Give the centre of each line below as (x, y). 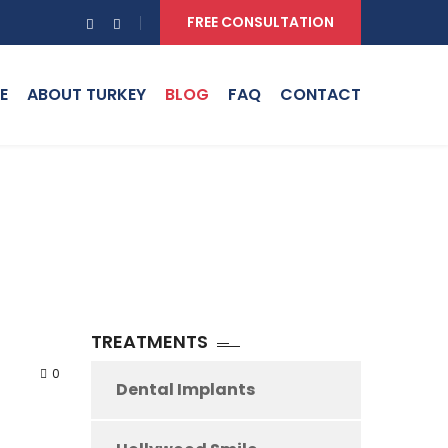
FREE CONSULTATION (260, 22)
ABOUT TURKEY (86, 94)
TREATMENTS (149, 341)
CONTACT (320, 94)
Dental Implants (185, 389)
